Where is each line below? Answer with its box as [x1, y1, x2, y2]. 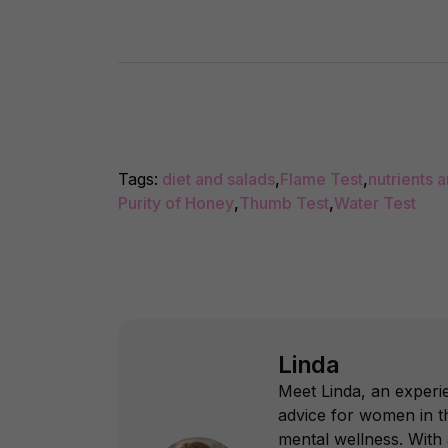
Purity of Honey [118, 192, 234, 213]
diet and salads [162, 168, 275, 189]
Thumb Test [239, 192, 329, 213]
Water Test [334, 192, 416, 213]
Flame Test [280, 168, 363, 189]
